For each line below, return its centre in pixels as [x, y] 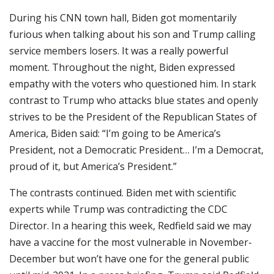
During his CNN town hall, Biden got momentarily [123, 17]
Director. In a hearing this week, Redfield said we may [130, 225]
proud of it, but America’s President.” [93, 166]
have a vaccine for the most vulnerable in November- [131, 242]
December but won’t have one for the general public [129, 258]
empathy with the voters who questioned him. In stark [133, 83]
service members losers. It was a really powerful [119, 50]
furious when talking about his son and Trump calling [132, 34]
